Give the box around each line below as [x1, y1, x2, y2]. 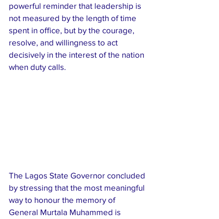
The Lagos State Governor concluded [9, 171, 147, 180]
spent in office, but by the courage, [9, 25, 136, 35]
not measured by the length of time [9, 13, 138, 23]
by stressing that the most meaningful [9, 183, 147, 193]
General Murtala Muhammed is [9, 207, 123, 217]
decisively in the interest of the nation [9, 50, 146, 60]
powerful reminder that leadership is [9, 1, 143, 11]
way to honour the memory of [9, 195, 117, 205]
